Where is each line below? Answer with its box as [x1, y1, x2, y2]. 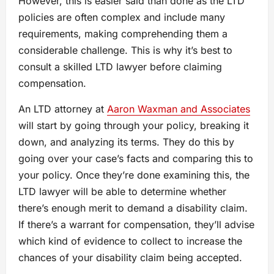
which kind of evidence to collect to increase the [18, 235, 242, 248]
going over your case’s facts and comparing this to [18, 152, 253, 165]
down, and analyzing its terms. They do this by [18, 136, 234, 149]
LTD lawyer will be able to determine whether [18, 185, 226, 198]
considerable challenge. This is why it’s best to [18, 44, 232, 57]
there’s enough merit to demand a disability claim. [18, 202, 248, 215]
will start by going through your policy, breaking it [18, 119, 249, 132]
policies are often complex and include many [18, 11, 225, 24]
